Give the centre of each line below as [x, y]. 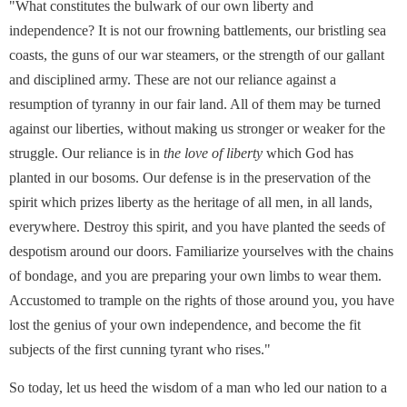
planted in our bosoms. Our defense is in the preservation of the [190, 178]
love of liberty [223, 153]
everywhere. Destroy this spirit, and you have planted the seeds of [197, 227]
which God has [308, 153]
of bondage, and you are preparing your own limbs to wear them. [195, 276]
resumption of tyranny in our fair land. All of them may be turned [195, 104]
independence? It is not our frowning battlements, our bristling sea [198, 30]
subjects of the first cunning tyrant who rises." [140, 349]
